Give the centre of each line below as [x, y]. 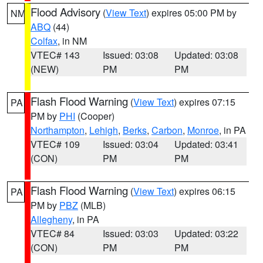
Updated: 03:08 [207, 55]
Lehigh [104, 130]
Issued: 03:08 [130, 55]
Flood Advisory [65, 12]
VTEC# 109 [55, 144]
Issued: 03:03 [130, 233]
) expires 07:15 [205, 102]
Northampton [58, 130]
